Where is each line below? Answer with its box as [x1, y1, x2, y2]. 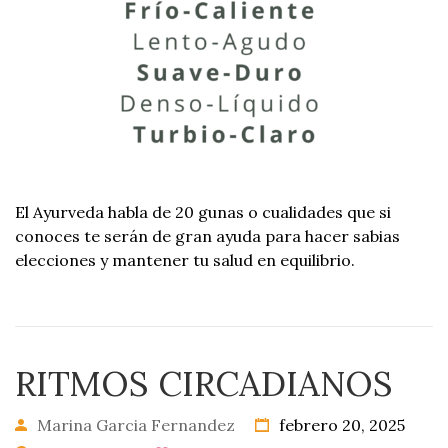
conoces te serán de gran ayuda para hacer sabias [15, 226, 400, 246]
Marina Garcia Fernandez [37, 415, 235, 435]
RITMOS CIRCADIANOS [15, 362, 393, 405]
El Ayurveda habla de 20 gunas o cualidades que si [15, 202, 391, 222]
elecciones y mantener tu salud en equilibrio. [15, 250, 355, 270]
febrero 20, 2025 [275, 415, 405, 435]
